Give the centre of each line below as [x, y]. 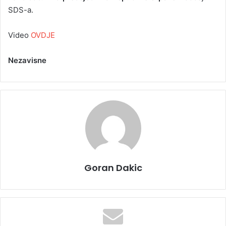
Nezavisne [27, 61]
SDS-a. [21, 10]
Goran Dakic [113, 168]
